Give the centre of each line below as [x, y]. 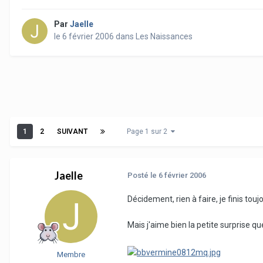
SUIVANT [72, 132]
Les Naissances [164, 37]
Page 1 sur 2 [149, 132]
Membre [71, 255]
